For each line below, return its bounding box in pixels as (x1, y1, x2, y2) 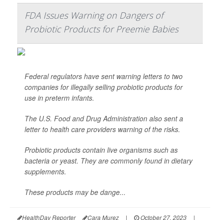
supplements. (25, 166, 66, 177)
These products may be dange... (25, 187, 126, 197)
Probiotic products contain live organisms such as (25, 145, 178, 155)
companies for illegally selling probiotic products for (25, 82, 183, 92)
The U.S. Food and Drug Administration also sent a (25, 113, 183, 124)
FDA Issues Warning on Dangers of (25, 9, 163, 22)
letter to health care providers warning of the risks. (25, 124, 180, 135)
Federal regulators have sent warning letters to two (25, 71, 183, 82)
